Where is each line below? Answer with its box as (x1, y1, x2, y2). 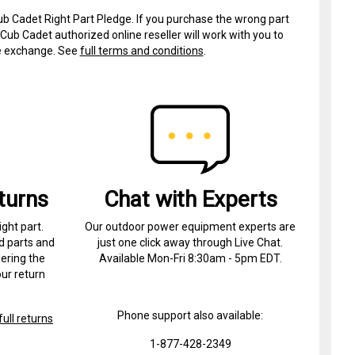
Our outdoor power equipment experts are (85, 219, 296, 233)
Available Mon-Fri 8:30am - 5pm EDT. (98, 251, 282, 265)
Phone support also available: (117, 308, 264, 322)
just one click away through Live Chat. (97, 235, 284, 249)
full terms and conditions (79, 44, 204, 57)
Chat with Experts (103, 185, 277, 212)
